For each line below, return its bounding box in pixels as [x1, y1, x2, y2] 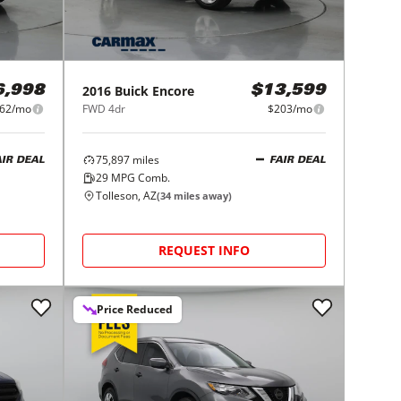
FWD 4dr [82, 101, 126, 117]
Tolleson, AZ [96, 188, 158, 204]
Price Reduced [97, 302, 174, 318]
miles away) [171, 189, 233, 203]
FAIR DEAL [269, 155, 326, 166]
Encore [152, 82, 195, 100]
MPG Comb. [108, 170, 171, 186]
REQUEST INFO [158, 242, 251, 260]
